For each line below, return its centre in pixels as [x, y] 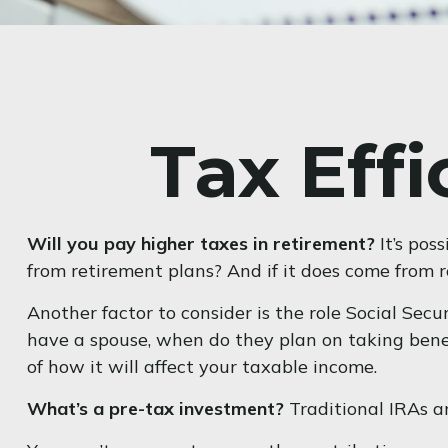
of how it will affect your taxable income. [201, 366]
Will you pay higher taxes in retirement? [200, 243]
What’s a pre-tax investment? [155, 408]
